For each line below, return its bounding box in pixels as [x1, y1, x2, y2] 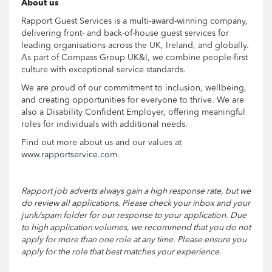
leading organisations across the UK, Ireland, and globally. [21, 41, 249, 50]
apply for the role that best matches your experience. [21, 247, 222, 256]
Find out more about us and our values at [21, 138, 182, 147]
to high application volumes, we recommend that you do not [21, 223, 251, 232]
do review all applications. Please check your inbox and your [21, 199, 250, 208]
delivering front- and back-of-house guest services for [21, 29, 229, 38]
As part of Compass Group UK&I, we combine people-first [21, 53, 248, 62]
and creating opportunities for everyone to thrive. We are [21, 95, 244, 104]
